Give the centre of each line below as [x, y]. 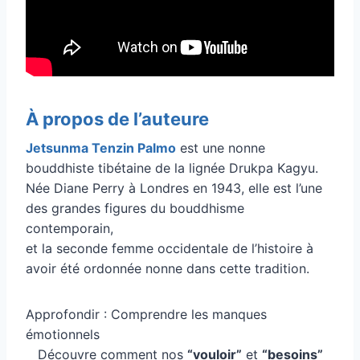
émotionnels [63, 334]
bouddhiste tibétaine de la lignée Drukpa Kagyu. [172, 168]
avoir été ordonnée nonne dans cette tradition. [168, 268]
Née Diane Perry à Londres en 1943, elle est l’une [174, 188]
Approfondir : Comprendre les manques [146, 314]
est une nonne [221, 147]
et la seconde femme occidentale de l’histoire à [170, 248]
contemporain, [70, 228]
